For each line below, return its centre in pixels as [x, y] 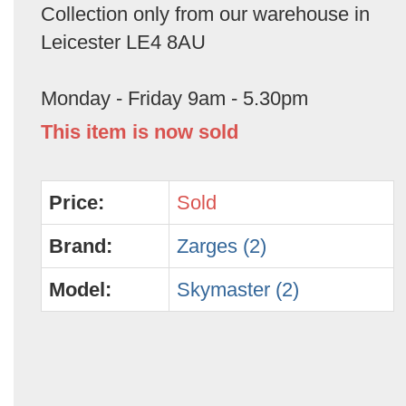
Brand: [81, 246]
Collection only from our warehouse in [205, 14]
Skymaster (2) [238, 290]
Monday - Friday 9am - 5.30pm [174, 98]
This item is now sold [140, 132]
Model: [80, 290]
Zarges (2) [222, 246]
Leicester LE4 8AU [123, 42]
